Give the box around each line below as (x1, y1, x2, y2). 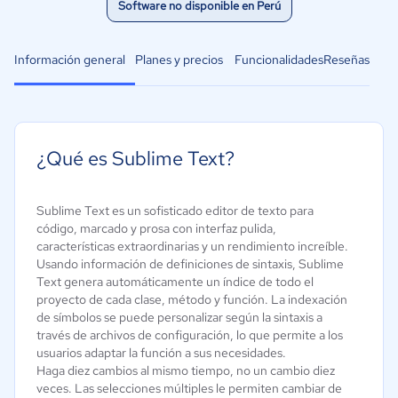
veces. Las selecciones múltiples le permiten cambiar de (36, 380, 342, 396)
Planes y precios (135, 52, 223, 68)
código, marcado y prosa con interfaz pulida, (36, 220, 276, 236)
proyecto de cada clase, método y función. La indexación (36, 291, 347, 307)
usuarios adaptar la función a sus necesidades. (36, 345, 286, 361)
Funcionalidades (235, 52, 323, 68)
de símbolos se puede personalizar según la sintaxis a (36, 309, 322, 325)
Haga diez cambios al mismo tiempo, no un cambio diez (36, 362, 335, 378)
